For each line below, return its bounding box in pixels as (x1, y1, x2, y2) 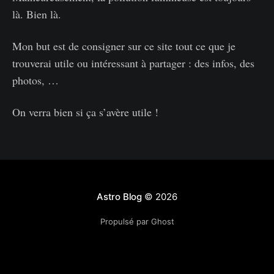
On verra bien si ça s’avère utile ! (12, 105, 158, 119)
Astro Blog (97, 191, 142, 202)
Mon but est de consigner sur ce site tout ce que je (12, 39, 235, 53)
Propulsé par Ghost (100, 217, 174, 226)
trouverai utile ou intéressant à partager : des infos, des (12, 56, 254, 70)
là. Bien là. (12, 7, 61, 21)
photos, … (12, 73, 59, 87)
